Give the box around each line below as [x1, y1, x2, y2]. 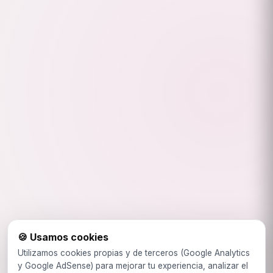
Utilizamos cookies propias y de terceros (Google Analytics [18, 248, 250, 258]
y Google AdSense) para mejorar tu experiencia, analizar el [18, 261, 248, 271]
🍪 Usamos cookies [18, 231, 108, 243]
